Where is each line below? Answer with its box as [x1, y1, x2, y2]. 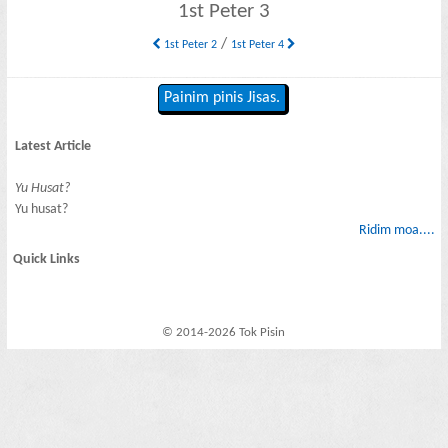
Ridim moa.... [358, 222, 435, 238]
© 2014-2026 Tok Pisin [162, 326, 286, 340]
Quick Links [13, 252, 81, 268]
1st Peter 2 [160, 38, 217, 51]
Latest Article [15, 138, 92, 154]
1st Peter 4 [230, 38, 287, 51]
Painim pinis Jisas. [164, 90, 281, 107]
